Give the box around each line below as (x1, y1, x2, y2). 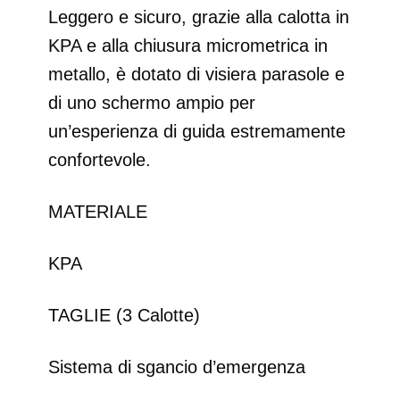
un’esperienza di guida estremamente (48, 121, 346, 142)
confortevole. (48, 150, 151, 171)
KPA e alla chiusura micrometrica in (48, 36, 328, 56)
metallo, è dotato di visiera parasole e (48, 64, 345, 85)
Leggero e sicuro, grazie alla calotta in (48, 7, 349, 28)
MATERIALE (48, 202, 147, 222)
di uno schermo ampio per (48, 93, 255, 113)
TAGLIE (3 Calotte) (48, 305, 200, 326)
